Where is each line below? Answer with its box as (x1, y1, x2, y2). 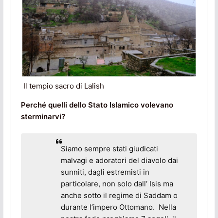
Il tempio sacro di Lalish (23, 81, 104, 91)
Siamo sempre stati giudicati (60, 144, 158, 154)
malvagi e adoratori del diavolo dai (60, 156, 178, 165)
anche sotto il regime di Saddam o (60, 191, 178, 200)
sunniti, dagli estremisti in (60, 167, 149, 177)
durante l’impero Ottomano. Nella (60, 202, 176, 212)
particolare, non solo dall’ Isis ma (60, 179, 173, 189)
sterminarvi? (20, 111, 65, 121)
